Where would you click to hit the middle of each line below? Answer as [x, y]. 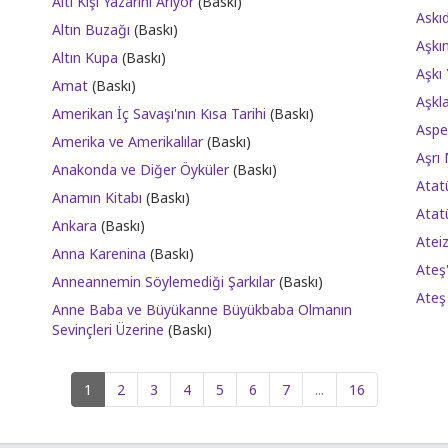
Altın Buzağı [91, 29]
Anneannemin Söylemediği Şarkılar [164, 281]
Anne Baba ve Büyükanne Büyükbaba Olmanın [202, 309]
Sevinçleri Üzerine [108, 329]
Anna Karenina [99, 253]
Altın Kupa [85, 57]
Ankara [75, 225]
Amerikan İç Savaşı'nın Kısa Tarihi [159, 113]
